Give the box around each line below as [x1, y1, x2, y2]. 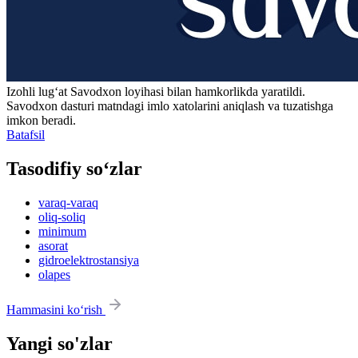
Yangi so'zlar [6, 332, 113, 354]
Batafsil [6, 128, 45, 142]
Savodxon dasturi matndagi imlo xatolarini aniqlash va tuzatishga [6, 99, 333, 113]
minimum [38, 224, 86, 238]
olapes [38, 267, 70, 281]
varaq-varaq [38, 195, 98, 209]
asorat [38, 238, 68, 253]
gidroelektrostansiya [38, 253, 139, 267]
